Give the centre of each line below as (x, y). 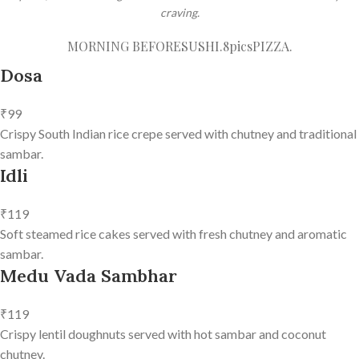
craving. (179, 12)
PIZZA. (272, 46)
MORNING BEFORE (124, 46)
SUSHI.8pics (216, 46)
